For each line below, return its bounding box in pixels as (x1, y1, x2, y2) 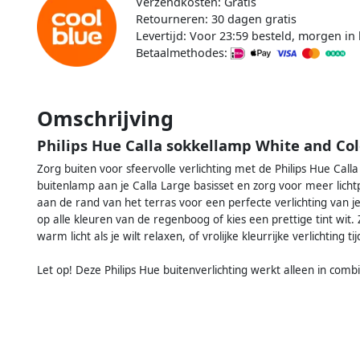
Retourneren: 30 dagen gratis (135, 10, 297, 27)
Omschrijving (37, 104, 174, 132)
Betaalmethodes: (135, 44, 231, 60)
